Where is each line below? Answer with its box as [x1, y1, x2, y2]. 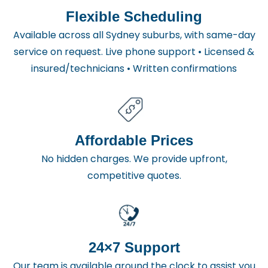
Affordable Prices [75, 132, 193, 148]
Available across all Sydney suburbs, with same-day [13, 28, 255, 42]
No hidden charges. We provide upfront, [41, 151, 227, 166]
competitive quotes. [87, 168, 181, 182]
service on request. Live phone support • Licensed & [14, 44, 254, 59]
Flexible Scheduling [66, 8, 202, 25]
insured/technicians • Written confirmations [31, 61, 237, 75]
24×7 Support [88, 239, 180, 256]
